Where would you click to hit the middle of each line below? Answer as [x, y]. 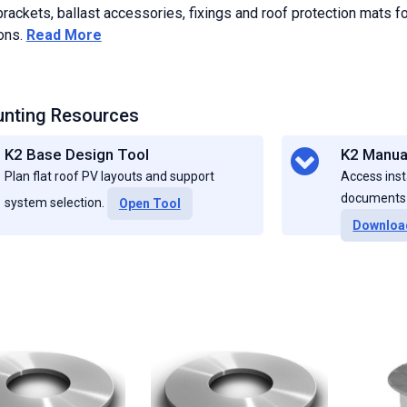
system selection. [55, 203]
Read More [64, 35]
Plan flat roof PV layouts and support [109, 176]
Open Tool [149, 203]
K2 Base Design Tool [76, 154]
